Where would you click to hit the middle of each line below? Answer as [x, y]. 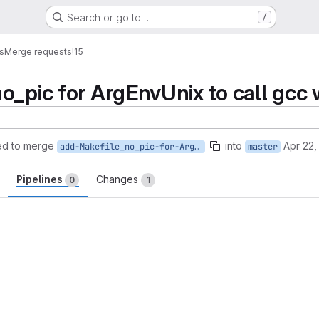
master [263, 147]
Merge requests [38, 51]
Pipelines [41, 179]
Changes [119, 179]
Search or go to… [108, 17]
